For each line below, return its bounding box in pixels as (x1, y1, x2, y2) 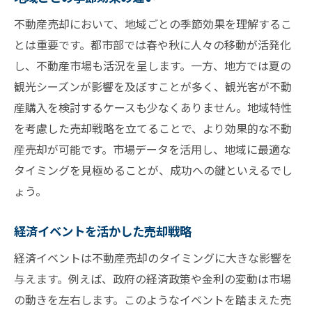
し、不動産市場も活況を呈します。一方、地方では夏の (14, 57, 291, 75)
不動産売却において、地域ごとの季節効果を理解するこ (14, 15, 292, 33)
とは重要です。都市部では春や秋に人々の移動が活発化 (14, 36, 291, 54)
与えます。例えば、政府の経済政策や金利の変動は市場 (14, 270, 291, 288)
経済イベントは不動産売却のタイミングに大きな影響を (14, 249, 292, 267)
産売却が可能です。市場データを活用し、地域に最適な (14, 141, 291, 158)
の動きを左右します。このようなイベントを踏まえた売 (14, 291, 291, 309)
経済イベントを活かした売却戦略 (14, 222, 192, 240)
